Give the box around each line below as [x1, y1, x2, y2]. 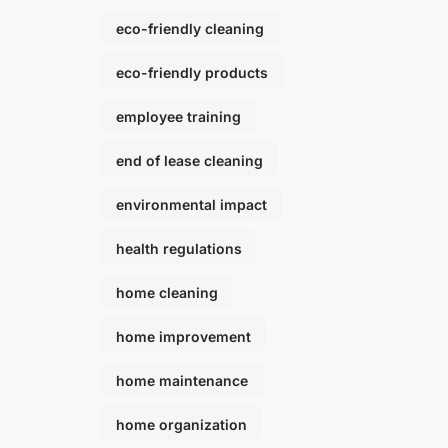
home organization [116, 416, 247, 434]
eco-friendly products [116, 64, 268, 82]
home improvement [116, 328, 251, 346]
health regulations [116, 240, 242, 258]
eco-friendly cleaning [116, 20, 264, 38]
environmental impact [116, 196, 267, 214]
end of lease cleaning [116, 152, 263, 170]
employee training [116, 108, 241, 126]
